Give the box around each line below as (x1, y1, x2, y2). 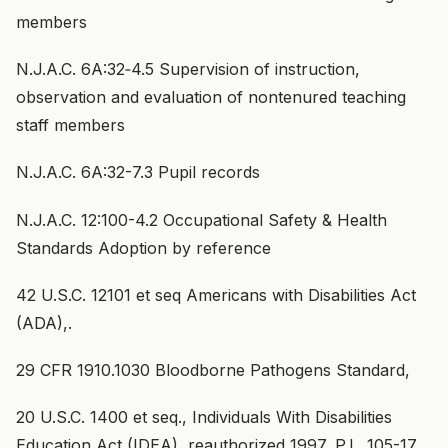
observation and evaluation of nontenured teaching (16, 87, 406, 108)
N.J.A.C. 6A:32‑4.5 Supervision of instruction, (16, 59, 360, 80)
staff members (16, 115, 125, 136)
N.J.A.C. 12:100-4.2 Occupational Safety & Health (16, 209, 387, 230)
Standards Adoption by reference (16, 237, 271, 258)
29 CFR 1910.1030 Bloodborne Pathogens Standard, (16, 359, 410, 380)
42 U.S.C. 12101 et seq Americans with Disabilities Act (16, 284, 416, 305)
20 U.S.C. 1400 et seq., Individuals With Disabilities (16, 407, 392, 428)
